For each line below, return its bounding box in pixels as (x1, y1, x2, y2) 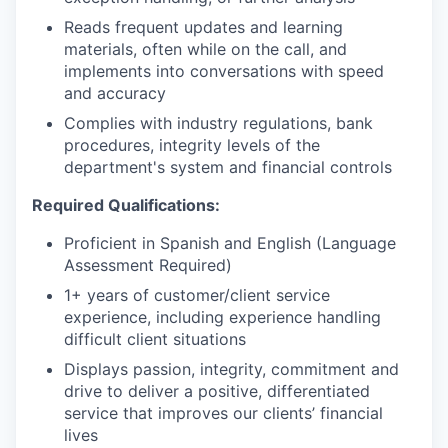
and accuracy (64, 82, 166, 103)
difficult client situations (64, 328, 246, 349)
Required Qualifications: (32, 194, 220, 215)
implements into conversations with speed (64, 60, 384, 81)
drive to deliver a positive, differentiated (64, 380, 370, 401)
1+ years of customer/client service (64, 284, 330, 305)
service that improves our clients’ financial (64, 402, 383, 423)
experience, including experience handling (64, 306, 381, 327)
